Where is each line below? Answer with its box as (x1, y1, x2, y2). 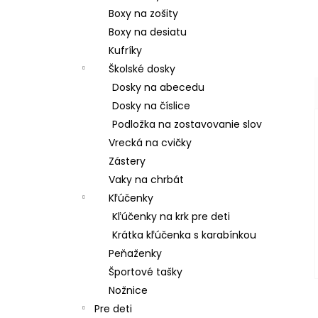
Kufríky (109, 43, 142, 57)
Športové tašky (109, 265, 182, 279)
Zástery (109, 154, 146, 168)
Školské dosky (109, 62, 175, 76)
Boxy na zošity (109, 6, 178, 21)
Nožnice (109, 283, 148, 297)
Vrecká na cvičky (109, 136, 192, 150)
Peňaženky (109, 246, 162, 261)
